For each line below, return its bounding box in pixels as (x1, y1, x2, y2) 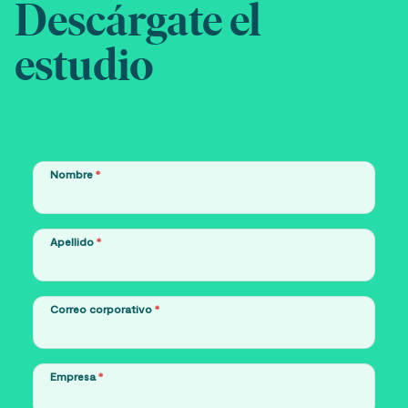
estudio (15, 39, 154, 92)
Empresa (50, 370, 98, 382)
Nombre (50, 168, 96, 180)
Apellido (50, 235, 97, 248)
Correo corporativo (50, 302, 155, 315)
